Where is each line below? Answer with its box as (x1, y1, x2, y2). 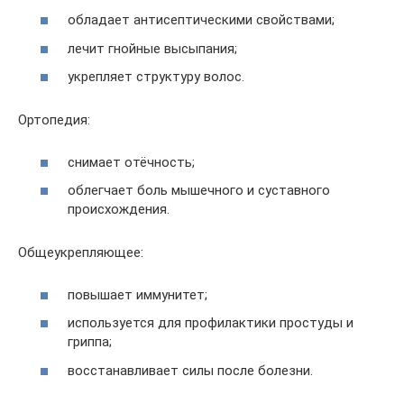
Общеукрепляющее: (18, 244, 143, 261)
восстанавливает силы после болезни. (68, 362, 313, 379)
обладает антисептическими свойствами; (68, 12, 335, 28)
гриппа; (68, 334, 112, 350)
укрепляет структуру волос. (68, 69, 244, 85)
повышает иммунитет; (68, 286, 207, 303)
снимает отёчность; (68, 153, 195, 170)
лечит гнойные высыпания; (68, 40, 237, 57)
